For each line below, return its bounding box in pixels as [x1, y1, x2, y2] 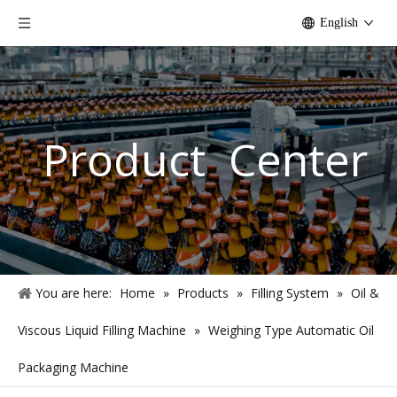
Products [177, 284, 229, 301]
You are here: [35, 284, 112, 301]
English [320, 16, 358, 29]
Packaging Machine [18, 359, 128, 376]
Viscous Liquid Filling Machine [18, 322, 186, 339]
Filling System [251, 284, 329, 301]
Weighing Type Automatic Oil [208, 322, 374, 339]
